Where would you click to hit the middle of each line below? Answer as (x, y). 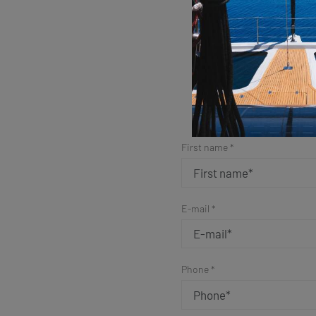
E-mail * (198, 208)
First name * (207, 147)
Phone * (198, 269)
